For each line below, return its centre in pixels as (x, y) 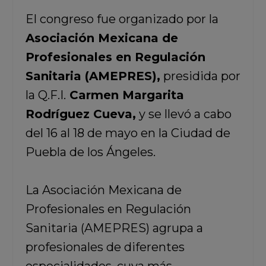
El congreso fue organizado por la (122, 19)
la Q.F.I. (45, 95)
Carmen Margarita (125, 95)
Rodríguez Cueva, (80, 114)
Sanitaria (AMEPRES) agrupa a (114, 228)
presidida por (200, 76)
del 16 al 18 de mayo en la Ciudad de (128, 133)
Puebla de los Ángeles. (90, 152)
